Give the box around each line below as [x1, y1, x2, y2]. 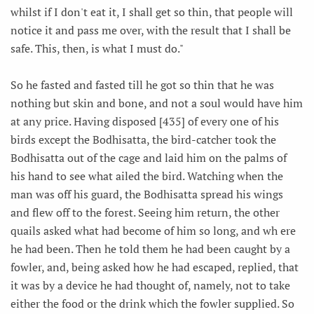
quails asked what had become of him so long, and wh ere [11, 222, 296, 238]
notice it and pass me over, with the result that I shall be [11, 22, 291, 38]
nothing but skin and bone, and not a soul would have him [11, 95, 303, 111]
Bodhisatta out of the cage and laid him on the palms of [11, 149, 287, 165]
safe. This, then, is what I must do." [11, 40, 186, 56]
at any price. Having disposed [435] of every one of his [11, 113, 279, 129]
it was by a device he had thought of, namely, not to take [11, 277, 290, 293]
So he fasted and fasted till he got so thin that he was [11, 76, 274, 93]
